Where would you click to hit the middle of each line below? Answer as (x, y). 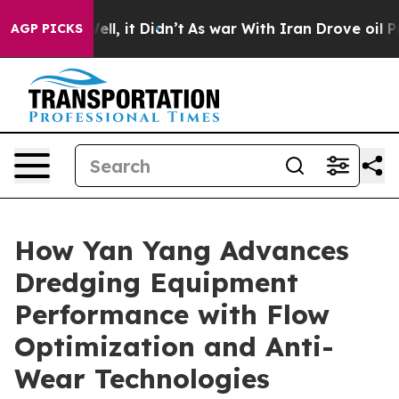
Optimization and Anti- (174, 346)
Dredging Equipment (156, 282)
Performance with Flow (172, 314)
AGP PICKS (47, 28)
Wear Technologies (142, 379)
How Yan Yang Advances (182, 250)
